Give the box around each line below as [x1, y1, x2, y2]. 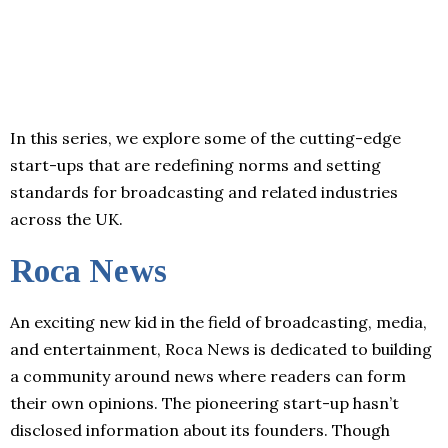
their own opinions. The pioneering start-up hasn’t [10, 392, 399, 413]
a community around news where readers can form [10, 365, 406, 386]
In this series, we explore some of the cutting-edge [10, 127, 401, 148]
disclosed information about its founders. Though [10, 419, 390, 440]
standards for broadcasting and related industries [10, 181, 398, 202]
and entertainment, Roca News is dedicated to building [10, 338, 432, 359]
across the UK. [10, 208, 123, 229]
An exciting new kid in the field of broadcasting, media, [10, 311, 427, 332]
